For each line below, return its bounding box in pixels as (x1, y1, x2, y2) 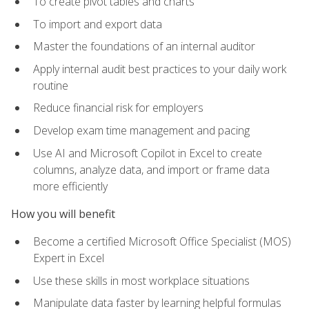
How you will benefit (11, 206, 115, 221)
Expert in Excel (33, 250, 104, 266)
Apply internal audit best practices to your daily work (33, 61, 286, 77)
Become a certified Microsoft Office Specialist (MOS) (33, 234, 291, 250)
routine (33, 77, 68, 93)
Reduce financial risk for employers (33, 100, 203, 116)
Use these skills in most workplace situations (33, 272, 250, 288)
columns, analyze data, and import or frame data (33, 161, 270, 177)
